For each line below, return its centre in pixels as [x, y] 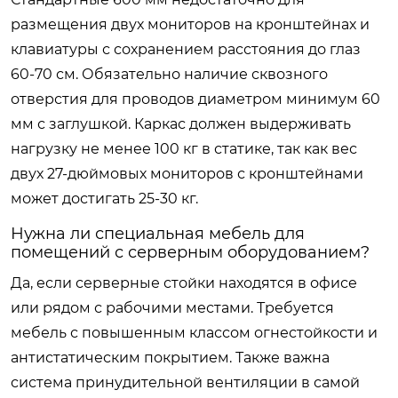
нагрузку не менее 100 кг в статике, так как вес [184, 148]
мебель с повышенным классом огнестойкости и [194, 332]
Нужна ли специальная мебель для [158, 233]
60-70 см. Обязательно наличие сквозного [169, 74]
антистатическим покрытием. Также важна [170, 357]
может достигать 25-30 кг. [104, 198]
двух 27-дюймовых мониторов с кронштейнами [187, 173]
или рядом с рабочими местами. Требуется [172, 307]
